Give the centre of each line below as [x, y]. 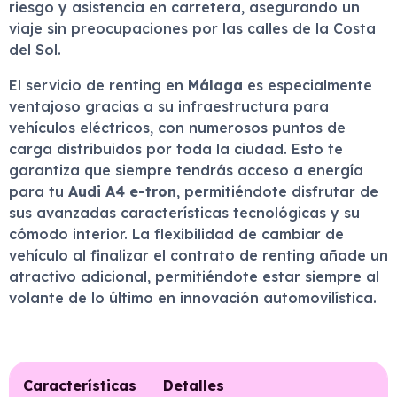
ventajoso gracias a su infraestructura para [169, 106]
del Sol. [35, 50]
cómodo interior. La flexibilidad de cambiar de [176, 234]
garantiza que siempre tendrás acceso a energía [186, 170]
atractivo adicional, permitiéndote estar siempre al [194, 276]
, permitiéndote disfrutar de [277, 191]
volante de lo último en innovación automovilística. [193, 298]
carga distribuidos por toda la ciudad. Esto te [176, 149]
